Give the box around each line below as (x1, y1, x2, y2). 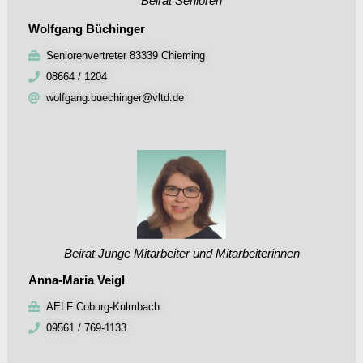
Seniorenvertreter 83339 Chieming (46, 49, 206, 62)
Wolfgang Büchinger (28, 21, 145, 36)
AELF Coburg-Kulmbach (46, 300, 160, 313)
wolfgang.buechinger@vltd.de (46, 91, 185, 104)
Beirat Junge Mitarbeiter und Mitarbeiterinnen (63, 246, 300, 260)
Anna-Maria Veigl (28, 272, 125, 287)
